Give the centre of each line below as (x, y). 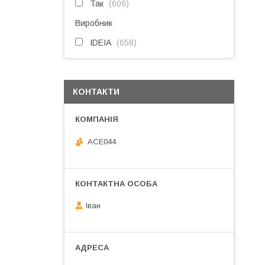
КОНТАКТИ (96, 92)
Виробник (94, 23)
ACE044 (102, 141)
